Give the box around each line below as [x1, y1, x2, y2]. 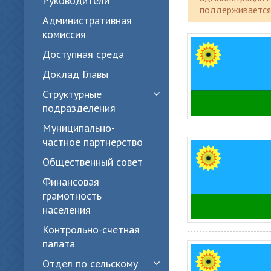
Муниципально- [42, 121, 115, 135]
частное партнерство [42, 135, 143, 149]
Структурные [42, 87, 102, 101]
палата [42, 237, 75, 250]
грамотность [42, 189, 102, 203]
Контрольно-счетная [42, 223, 140, 237]
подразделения [42, 101, 116, 115]
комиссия [42, 27, 86, 41]
